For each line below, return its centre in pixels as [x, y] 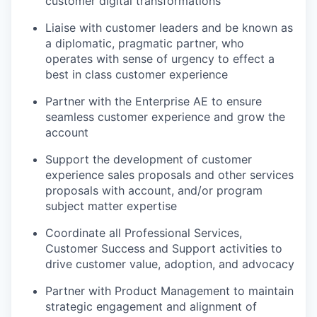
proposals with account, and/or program [154, 190]
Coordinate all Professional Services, [144, 233]
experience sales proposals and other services [169, 175]
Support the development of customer [149, 159]
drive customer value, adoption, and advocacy [170, 264]
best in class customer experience [137, 74]
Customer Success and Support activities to [164, 248]
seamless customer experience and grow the [165, 117]
